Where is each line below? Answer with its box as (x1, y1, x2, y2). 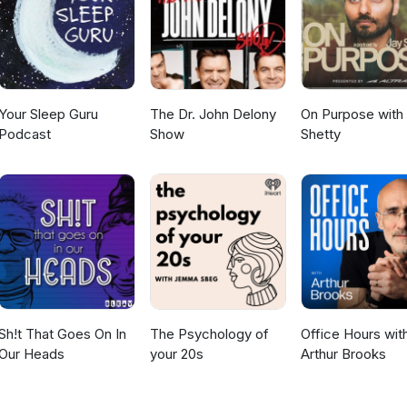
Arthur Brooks (300, 345, 386, 363)
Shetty (300, 125, 341, 144)
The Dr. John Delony (149, 105, 276, 124)
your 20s (149, 345, 203, 363)
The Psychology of (149, 325, 269, 343)
